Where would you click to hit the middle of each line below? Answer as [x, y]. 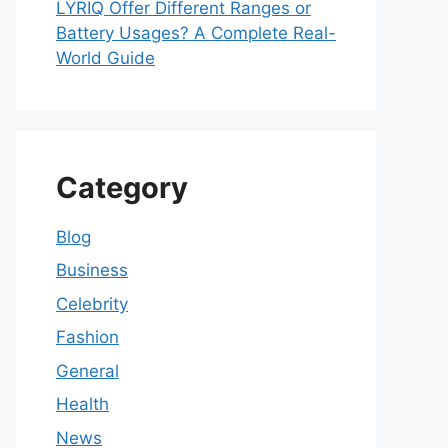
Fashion [87, 337]
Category [122, 187]
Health [82, 404]
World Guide [105, 57]
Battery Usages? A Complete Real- [196, 32]
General [87, 370]
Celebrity [92, 303]
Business [92, 270]
